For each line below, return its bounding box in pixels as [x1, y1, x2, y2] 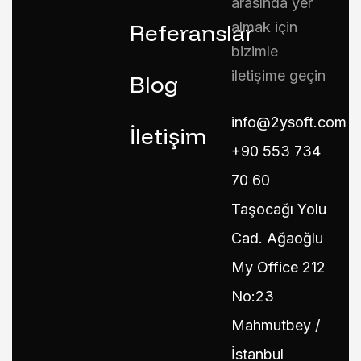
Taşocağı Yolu [231, 201, 326, 218]
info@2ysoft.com [231, 114, 346, 131]
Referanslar [130, 19, 254, 47]
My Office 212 [231, 259, 326, 276]
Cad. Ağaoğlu [231, 230, 323, 247]
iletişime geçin [231, 67, 326, 84]
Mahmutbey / [231, 317, 320, 334]
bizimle [231, 43, 278, 60]
